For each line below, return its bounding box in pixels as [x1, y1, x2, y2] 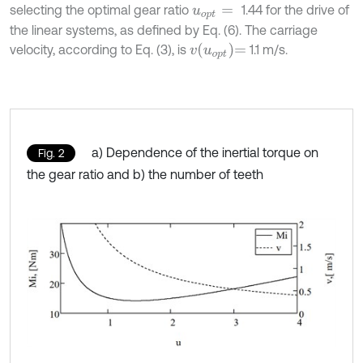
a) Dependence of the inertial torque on [92, 145, 318, 160]
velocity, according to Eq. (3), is [10, 42, 190, 58]
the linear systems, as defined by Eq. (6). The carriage [10, 23, 318, 38]
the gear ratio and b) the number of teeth [27, 167, 263, 182]
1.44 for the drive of [241, 2, 349, 18]
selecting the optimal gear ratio [10, 2, 192, 18]
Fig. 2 [38, 147, 64, 160]
